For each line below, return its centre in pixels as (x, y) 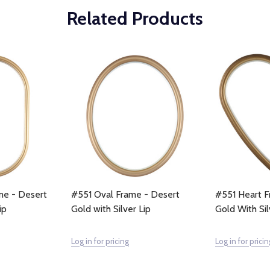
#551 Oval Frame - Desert (125, 194)
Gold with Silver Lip (111, 209)
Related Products (135, 18)
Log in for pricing (100, 241)
